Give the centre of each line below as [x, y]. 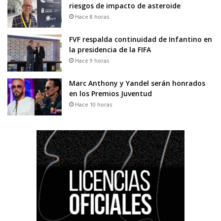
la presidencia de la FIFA [110, 49]
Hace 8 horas [92, 16]
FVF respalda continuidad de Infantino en [141, 39]
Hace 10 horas [93, 104]
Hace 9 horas [92, 60]
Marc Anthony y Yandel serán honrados [137, 83]
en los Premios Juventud [110, 93]
